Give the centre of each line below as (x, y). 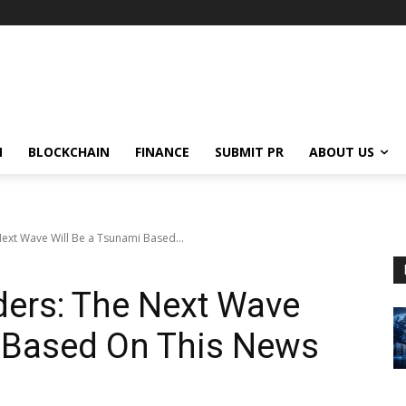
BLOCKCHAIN (69, 151)
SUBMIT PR (249, 151)
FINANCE (162, 151)
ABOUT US (342, 151)
